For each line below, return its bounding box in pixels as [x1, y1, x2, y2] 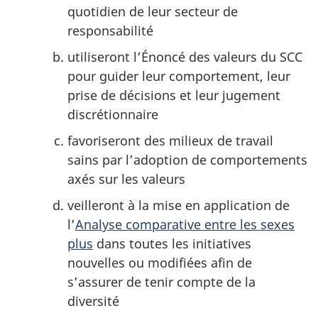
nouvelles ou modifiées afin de [67, 253, 252, 271]
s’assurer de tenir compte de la [67, 273, 256, 290]
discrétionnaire [67, 105, 158, 123]
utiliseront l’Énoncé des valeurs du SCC [67, 48, 302, 65]
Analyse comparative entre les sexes [75, 215, 295, 233]
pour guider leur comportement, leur [67, 67, 290, 84]
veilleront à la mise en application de [67, 196, 290, 214]
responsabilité [67, 21, 153, 39]
